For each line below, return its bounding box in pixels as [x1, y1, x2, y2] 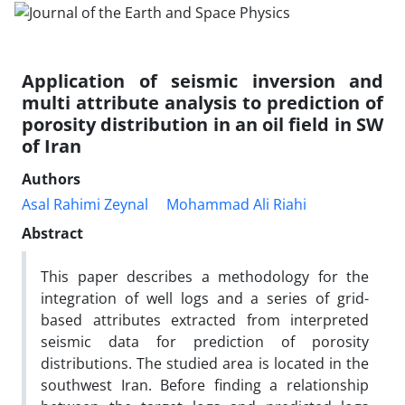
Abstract [22, 222, 83, 243]
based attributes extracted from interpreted [41, 309, 369, 330]
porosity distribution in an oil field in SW [22, 111, 383, 137]
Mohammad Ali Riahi [166, 193, 306, 214]
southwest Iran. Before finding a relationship [41, 374, 369, 395]
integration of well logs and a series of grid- [41, 287, 369, 308]
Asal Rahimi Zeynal [22, 193, 148, 214]
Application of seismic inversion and [22, 68, 383, 93]
